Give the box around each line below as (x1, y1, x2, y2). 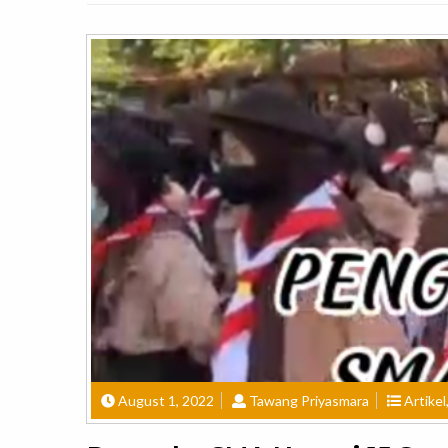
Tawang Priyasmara (249, 392, 369, 410)
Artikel (404, 392, 446, 410)
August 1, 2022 (118, 392, 214, 410)
